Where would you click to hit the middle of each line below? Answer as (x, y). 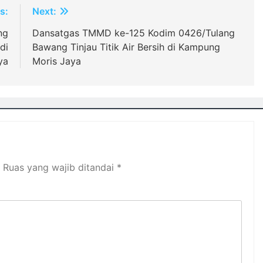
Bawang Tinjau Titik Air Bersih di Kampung (126, 47)
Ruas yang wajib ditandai (60, 167)
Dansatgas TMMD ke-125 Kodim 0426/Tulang (133, 33)
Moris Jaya (56, 61)
